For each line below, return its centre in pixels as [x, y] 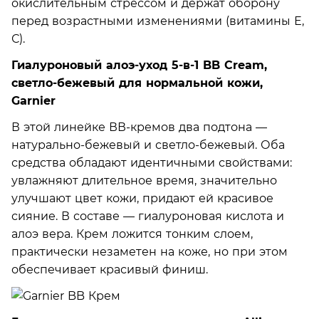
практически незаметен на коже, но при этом [150, 251]
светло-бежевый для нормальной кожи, [137, 83]
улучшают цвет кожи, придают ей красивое [142, 198]
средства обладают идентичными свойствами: [152, 162]
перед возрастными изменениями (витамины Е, [158, 21]
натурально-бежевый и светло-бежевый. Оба [148, 145]
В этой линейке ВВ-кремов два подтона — [139, 127]
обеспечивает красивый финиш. [110, 269]
